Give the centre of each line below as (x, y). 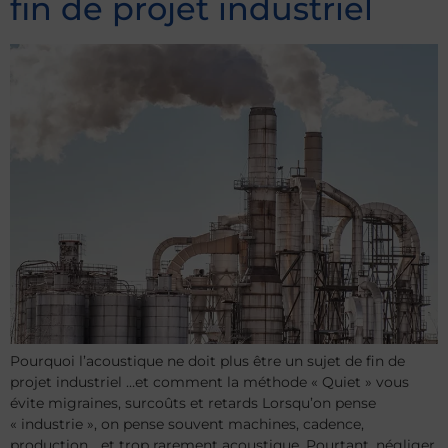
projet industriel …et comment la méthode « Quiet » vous (209, 382)
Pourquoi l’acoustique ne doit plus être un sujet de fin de (207, 361)
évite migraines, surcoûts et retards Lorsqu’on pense (193, 403)
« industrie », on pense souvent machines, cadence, (187, 424)
